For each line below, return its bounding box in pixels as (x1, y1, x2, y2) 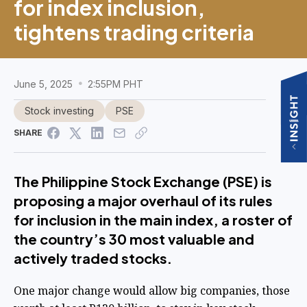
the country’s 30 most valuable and (14, 230, 254, 247)
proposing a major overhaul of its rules (14, 191, 273, 209)
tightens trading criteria (14, 19, 254, 45)
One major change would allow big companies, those (14, 282, 290, 298)
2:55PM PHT (85, 77, 143, 90)
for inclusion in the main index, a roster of (14, 210, 293, 228)
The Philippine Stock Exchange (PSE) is (14, 172, 272, 190)
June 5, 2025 (14, 77, 75, 90)
